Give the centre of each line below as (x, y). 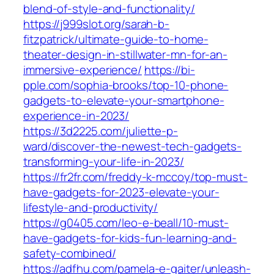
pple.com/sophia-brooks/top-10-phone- (126, 85)
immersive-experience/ (83, 70)
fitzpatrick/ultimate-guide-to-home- (116, 39)
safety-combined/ (70, 254)
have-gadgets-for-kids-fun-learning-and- (130, 238)
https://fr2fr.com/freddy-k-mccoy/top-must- (135, 177)
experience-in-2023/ (76, 116)
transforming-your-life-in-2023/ (104, 162)
